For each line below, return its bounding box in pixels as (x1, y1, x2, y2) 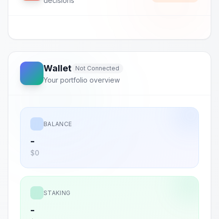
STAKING (44, 189, 71, 197)
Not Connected (75, 65, 119, 72)
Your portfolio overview (44, 76, 120, 84)
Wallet (44, 63, 71, 73)
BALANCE (44, 120, 72, 128)
